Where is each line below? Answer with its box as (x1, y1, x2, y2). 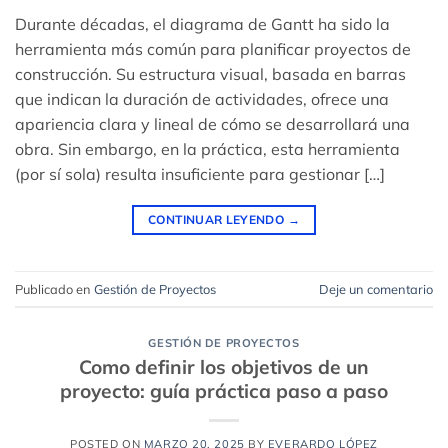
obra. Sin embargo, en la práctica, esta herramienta (15, 139, 400, 160)
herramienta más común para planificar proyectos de (15, 39, 411, 60)
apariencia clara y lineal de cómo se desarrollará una (15, 114, 410, 135)
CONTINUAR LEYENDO (148, 212, 288, 228)
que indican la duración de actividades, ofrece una (15, 89, 389, 110)
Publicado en (15, 280, 94, 297)
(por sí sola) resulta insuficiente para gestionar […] (15, 164, 385, 185)
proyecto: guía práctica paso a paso (60, 378, 388, 403)
